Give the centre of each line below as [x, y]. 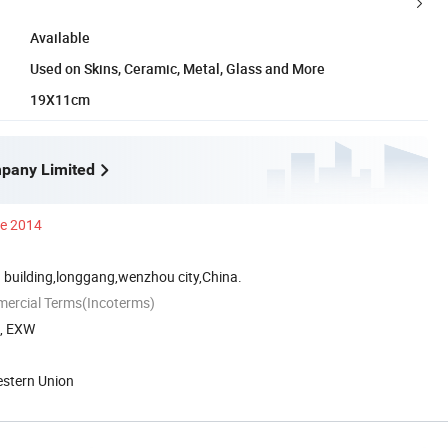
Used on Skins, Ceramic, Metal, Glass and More [177, 68]
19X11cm [60, 99]
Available [60, 37]
